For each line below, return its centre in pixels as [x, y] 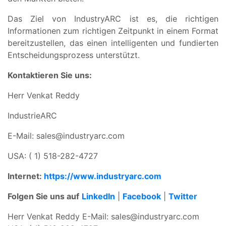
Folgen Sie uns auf [43, 196]
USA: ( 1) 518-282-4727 [53, 156]
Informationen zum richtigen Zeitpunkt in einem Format [113, 31]
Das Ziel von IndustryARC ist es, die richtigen [113, 18]
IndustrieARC [32, 115]
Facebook [142, 196]
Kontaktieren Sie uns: [50, 75]
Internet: [26, 176]
